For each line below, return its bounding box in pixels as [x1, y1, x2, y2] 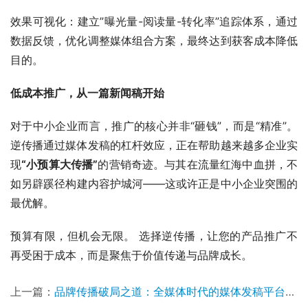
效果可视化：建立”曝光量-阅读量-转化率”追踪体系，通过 [10, 14, 298, 29]
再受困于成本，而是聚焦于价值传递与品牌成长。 [10, 248, 252, 263]
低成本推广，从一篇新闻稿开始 [10, 86, 164, 100]
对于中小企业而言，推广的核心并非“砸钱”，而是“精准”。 [10, 119, 298, 133]
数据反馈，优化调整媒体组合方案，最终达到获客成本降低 [10, 34, 298, 48]
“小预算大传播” [21, 157, 98, 172]
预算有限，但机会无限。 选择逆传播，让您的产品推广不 [10, 229, 298, 243]
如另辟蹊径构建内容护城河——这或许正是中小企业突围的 [10, 177, 298, 191]
